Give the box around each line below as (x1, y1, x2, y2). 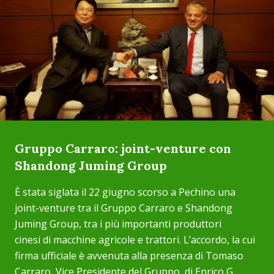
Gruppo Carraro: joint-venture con (15, 141, 231, 156)
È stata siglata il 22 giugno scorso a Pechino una (15, 185, 235, 199)
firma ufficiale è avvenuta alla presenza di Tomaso (15, 249, 243, 262)
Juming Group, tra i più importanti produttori (15, 217, 221, 231)
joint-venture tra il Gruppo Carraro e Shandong (15, 201, 232, 215)
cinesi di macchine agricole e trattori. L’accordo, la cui (15, 233, 255, 246)
